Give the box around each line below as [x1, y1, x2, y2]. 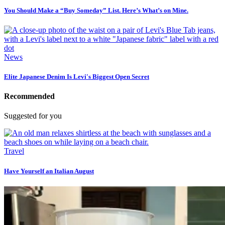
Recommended [4, 92, 55, 101]
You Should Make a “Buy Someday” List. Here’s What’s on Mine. [4, 6, 188, 14]
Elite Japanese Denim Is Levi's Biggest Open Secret [4, 73, 149, 81]
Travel [4, 147, 24, 156]
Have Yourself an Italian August [4, 167, 94, 175]
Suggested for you [4, 111, 62, 121]
